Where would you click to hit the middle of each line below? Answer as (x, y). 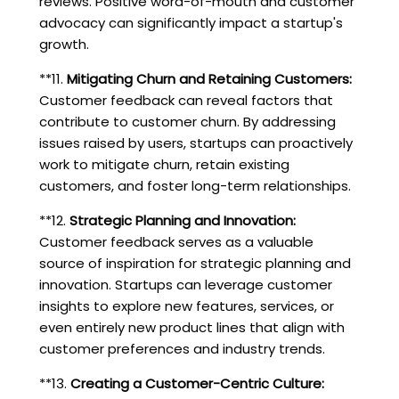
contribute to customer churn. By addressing (187, 121)
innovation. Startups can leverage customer (185, 284)
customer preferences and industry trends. (182, 348)
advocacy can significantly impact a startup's (191, 22)
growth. (64, 44)
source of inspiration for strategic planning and (195, 263)
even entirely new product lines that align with (191, 327)
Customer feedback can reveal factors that (186, 100)
